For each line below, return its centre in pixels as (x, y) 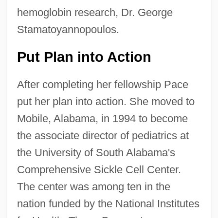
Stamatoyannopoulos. (68, 29)
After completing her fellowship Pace (102, 84)
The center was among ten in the (93, 186)
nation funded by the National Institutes (108, 203)
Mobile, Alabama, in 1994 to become (102, 118)
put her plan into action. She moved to (106, 101)
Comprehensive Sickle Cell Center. (99, 169)
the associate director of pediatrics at (103, 135)
